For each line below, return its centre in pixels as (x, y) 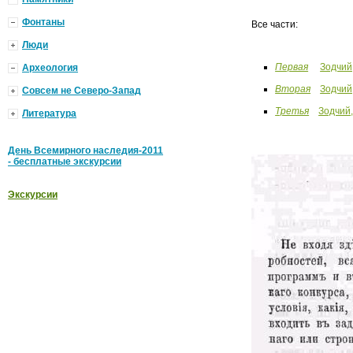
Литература (49, 113)
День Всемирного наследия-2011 (85, 150)
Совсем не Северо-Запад (82, 91)
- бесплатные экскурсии (65, 162)
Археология (50, 68)
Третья (292, 111)
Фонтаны (43, 22)
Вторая (293, 89)
